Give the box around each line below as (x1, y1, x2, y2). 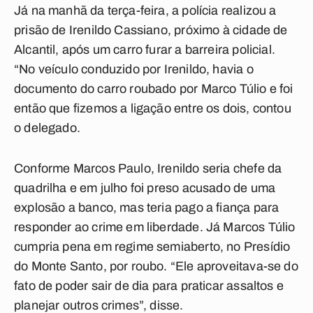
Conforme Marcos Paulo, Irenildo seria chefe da (14, 161, 282, 175)
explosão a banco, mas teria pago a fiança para (14, 201, 279, 214)
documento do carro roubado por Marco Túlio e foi (14, 82, 293, 96)
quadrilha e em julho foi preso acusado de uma (14, 181, 276, 195)
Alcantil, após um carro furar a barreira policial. (14, 43, 275, 57)
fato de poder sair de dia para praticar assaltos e (14, 279, 284, 293)
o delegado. (14, 121, 80, 135)
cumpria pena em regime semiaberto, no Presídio (14, 240, 291, 254)
